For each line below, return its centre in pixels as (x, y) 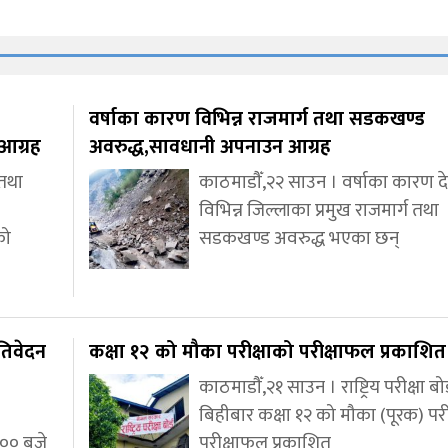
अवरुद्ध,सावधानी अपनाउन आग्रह (210, 146)
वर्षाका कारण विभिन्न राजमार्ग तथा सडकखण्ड (257, 118)
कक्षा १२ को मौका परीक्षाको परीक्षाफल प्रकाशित (267, 351)
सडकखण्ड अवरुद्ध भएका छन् (299, 238)
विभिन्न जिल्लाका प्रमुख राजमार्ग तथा (319, 210)
